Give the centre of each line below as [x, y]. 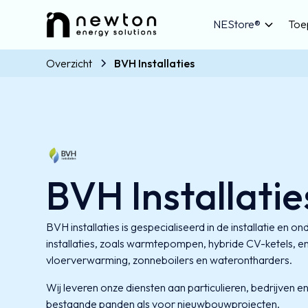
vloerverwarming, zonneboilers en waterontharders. [169, 260]
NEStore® [236, 24]
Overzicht [69, 63]
